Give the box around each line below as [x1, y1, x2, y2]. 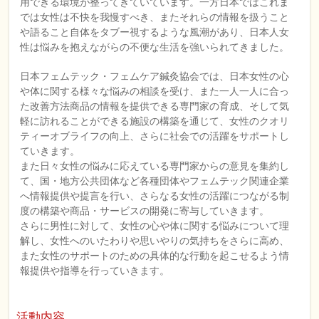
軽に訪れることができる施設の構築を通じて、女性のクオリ [20, 115, 290, 127]
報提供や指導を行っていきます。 [20, 265, 170, 276]
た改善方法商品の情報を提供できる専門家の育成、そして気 [20, 100, 290, 112]
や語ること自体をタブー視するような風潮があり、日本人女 [20, 26, 290, 38]
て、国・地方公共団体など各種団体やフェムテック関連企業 [20, 175, 290, 187]
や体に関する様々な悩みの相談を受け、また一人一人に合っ [20, 85, 290, 97]
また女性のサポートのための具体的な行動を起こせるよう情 [20, 250, 290, 261]
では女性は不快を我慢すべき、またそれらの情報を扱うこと [20, 11, 290, 23]
